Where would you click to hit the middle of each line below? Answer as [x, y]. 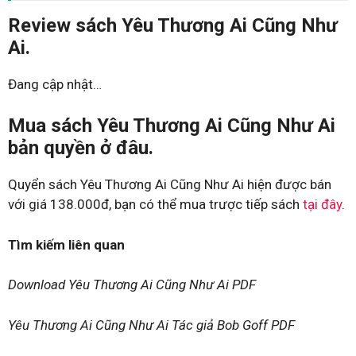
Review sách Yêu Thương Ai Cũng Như [173, 25]
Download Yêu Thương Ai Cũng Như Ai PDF [132, 284]
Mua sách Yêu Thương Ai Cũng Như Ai [172, 126]
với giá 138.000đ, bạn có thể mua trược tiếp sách [155, 204]
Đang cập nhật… [55, 84]
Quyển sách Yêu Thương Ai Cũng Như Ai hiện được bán [170, 184]
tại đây [322, 204]
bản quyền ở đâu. [81, 148]
